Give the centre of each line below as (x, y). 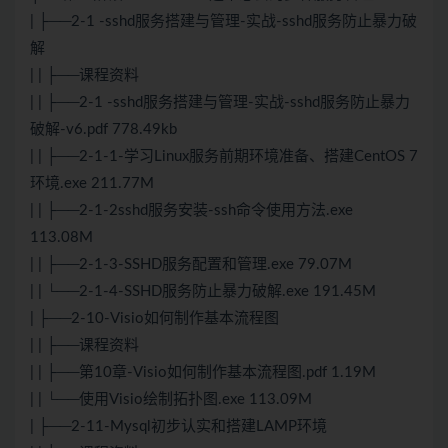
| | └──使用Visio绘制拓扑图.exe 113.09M (171, 400)
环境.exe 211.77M (92, 184)
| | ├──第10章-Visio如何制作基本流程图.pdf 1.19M (203, 373)
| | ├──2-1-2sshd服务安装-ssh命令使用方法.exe (191, 211)
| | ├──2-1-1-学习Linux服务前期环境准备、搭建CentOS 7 (224, 157)
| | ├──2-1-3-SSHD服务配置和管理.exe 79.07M (191, 265)
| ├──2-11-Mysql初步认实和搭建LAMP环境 (178, 427)
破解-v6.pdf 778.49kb (103, 130)
